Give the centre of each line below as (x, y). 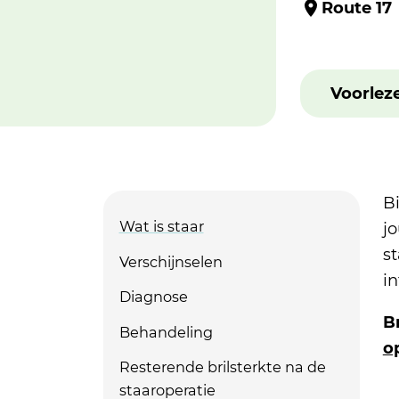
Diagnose (153, 297)
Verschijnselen (171, 261)
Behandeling (166, 332)
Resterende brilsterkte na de (222, 367)
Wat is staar (161, 226)
